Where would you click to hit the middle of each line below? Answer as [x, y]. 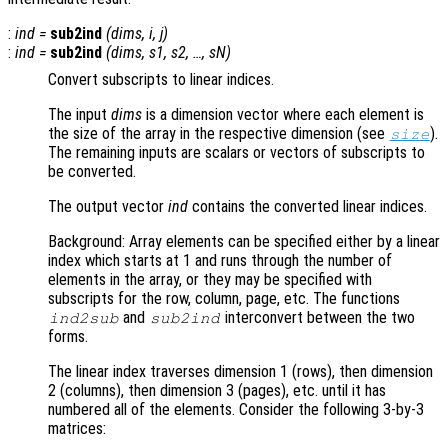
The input [79, 114]
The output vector [108, 206]
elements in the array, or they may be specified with [210, 279]
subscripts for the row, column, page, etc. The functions [224, 298]
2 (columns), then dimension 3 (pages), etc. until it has [217, 390]
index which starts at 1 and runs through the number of [220, 260]
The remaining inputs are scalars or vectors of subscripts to [236, 152]
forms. [68, 336]
